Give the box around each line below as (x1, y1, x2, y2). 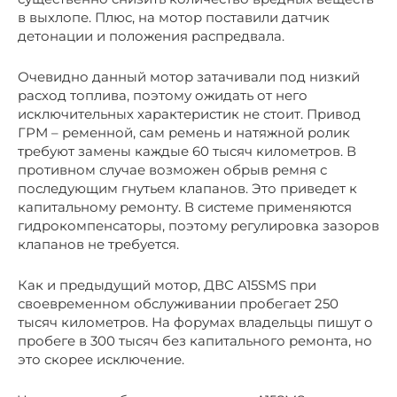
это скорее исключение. (18, 350, 184, 368)
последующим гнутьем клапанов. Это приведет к (18, 179, 357, 197)
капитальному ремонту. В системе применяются (18, 198, 352, 215)
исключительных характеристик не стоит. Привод (18, 105, 361, 122)
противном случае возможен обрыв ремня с (18, 160, 327, 178)
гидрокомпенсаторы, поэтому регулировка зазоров (18, 216, 379, 234)
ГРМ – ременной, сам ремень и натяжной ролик (18, 123, 350, 141)
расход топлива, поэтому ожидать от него (18, 86, 307, 104)
